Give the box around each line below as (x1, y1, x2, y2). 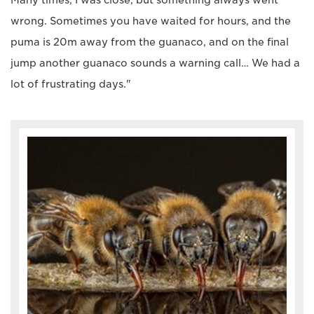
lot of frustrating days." (11, 78, 131, 90)
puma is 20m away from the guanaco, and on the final (11, 36, 289, 48)
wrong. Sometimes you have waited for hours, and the (11, 15, 291, 27)
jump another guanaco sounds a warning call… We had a (11, 57, 300, 69)
